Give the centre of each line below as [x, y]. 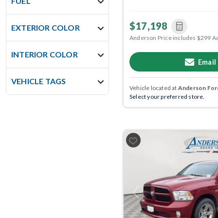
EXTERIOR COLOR [45, 27]
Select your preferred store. [167, 97]
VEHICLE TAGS [39, 81]
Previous [147, 196]
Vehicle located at [154, 88]
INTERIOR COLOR [45, 54]
